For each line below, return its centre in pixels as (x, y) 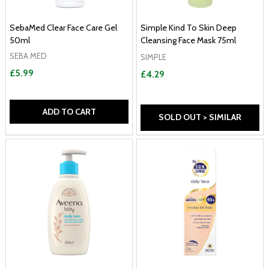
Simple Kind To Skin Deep (189, 28)
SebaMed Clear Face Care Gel (63, 28)
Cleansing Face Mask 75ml (188, 40)
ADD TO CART (69, 111)
